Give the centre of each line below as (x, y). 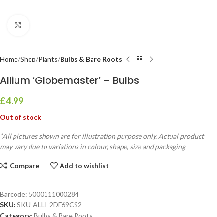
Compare (24, 165)
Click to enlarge (52, 25)
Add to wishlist (85, 165)
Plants (48, 59)
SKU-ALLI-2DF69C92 (49, 205)
